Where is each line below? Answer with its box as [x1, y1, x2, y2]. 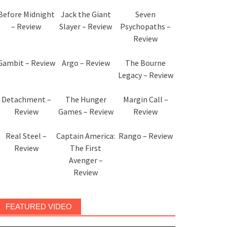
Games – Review [58, 106, 113, 117]
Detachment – [1, 94, 51, 104]
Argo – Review [61, 58, 110, 68]
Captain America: [56, 131, 116, 141]
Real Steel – [6, 131, 47, 141]
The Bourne [125, 58, 166, 68]
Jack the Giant [60, 9, 111, 19]
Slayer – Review [59, 21, 112, 31]
